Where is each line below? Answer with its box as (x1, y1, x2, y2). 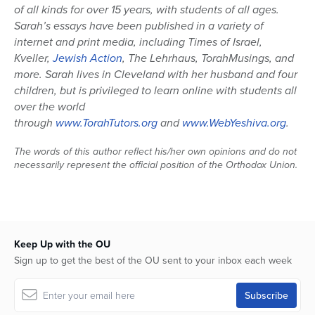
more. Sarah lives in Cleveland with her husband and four (14, 66, 297, 83)
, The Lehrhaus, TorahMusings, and (122, 50, 294, 67)
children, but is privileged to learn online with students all (14, 82, 297, 99)
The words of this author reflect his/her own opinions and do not (14, 144, 297, 160)
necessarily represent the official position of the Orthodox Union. (14, 157, 297, 173)
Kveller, (14, 50, 53, 67)
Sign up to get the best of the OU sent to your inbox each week (14, 253, 292, 268)
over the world (14, 98, 85, 115)
